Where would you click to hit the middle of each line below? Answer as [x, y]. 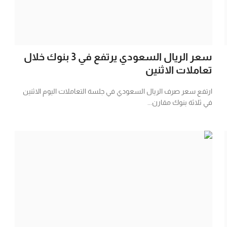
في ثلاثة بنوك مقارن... [180, 102]
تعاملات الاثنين [179, 70]
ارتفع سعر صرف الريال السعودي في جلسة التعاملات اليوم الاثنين [117, 91]
